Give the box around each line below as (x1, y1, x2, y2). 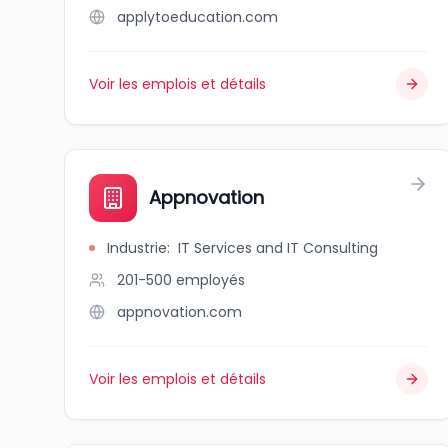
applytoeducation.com (117, 7, 278, 27)
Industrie (107, 238, 167, 258)
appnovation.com (117, 302, 242, 322)
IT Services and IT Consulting (178, 238, 378, 258)
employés (176, 270, 245, 290)
